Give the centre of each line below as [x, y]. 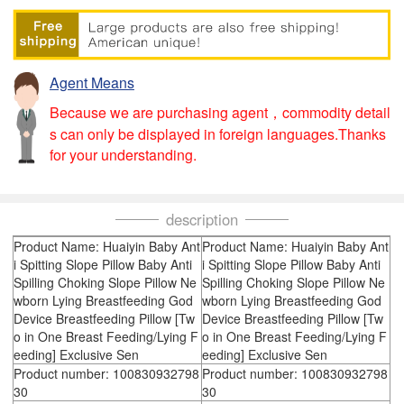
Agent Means [92, 83]
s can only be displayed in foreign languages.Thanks [217, 133]
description [202, 220]
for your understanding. [123, 154]
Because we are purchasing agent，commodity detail [220, 112]
